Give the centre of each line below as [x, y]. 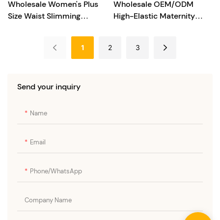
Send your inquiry [49, 86]
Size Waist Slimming [44, 16]
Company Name [48, 200]
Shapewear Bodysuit [45, 27]
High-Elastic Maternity [154, 16]
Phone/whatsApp [56, 171]
